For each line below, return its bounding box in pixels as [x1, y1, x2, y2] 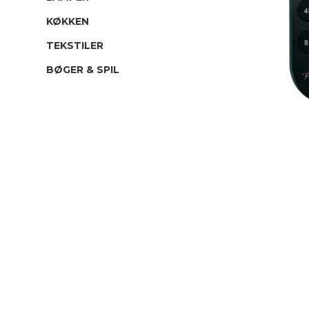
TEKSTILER [46, 39, 103, 52]
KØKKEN [46, 15, 89, 28]
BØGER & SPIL [46, 63, 119, 77]
